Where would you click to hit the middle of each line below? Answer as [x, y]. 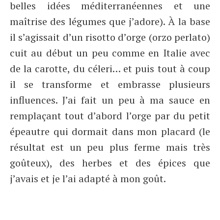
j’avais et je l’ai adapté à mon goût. [89, 179]
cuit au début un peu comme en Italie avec [110, 53]
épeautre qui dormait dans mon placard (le [110, 131]
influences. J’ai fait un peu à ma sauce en [110, 100]
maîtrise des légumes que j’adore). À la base [110, 21]
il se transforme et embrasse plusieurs [110, 84]
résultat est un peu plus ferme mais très [110, 147]
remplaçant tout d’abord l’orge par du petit [110, 116]
